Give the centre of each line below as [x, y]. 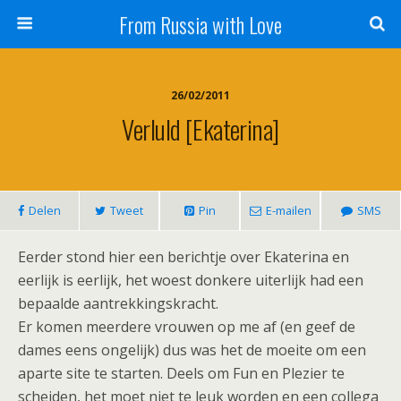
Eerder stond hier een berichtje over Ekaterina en [183, 257]
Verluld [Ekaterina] [200, 129]
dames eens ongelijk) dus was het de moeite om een [192, 350]
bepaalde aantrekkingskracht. [118, 303]
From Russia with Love [200, 24]
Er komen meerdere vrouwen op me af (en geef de [187, 327]
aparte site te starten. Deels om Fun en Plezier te [181, 373]
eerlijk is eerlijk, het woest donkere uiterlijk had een [191, 280]
